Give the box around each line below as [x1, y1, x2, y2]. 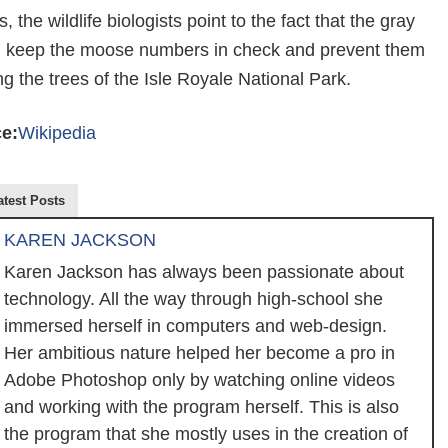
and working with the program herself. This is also [4, 397, 399, 417]
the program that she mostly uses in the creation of [4, 424, 408, 444]
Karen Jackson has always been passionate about [4, 262, 404, 282]
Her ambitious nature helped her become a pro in [4, 343, 395, 363]
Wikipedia [18, 123, 96, 143]
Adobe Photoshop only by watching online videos [4, 370, 395, 390]
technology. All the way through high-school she [4, 289, 383, 309]
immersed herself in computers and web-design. [4, 316, 387, 336]
